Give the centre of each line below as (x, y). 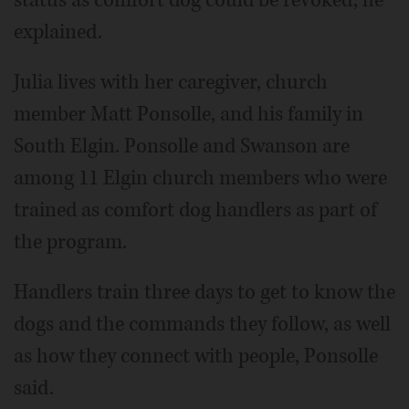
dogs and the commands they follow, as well (202, 325)
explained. (58, 32)
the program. (70, 242)
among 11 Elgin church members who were (200, 178)
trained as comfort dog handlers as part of (195, 210)
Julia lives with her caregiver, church (171, 83)
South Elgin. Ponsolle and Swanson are (182, 147)
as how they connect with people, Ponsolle (196, 357)
